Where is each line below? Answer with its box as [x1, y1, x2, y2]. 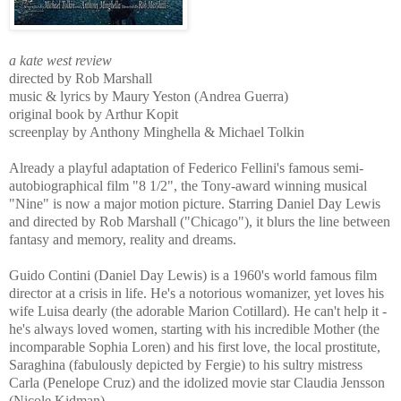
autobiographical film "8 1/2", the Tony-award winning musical [9, 178, 367, 194]
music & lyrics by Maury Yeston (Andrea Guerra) [9, 89, 288, 105]
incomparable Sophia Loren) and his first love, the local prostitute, [9, 339, 380, 355]
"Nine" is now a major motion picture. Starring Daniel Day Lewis [9, 196, 380, 212]
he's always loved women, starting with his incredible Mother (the [9, 321, 380, 337]
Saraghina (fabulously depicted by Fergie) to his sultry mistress [9, 357, 363, 373]
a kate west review [9, 53, 112, 69]
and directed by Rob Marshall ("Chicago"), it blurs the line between [9, 214, 390, 230]
